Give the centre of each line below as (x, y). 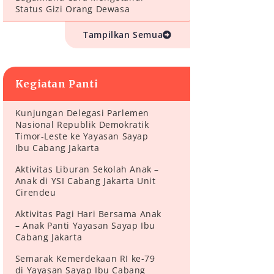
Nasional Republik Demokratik (82, 125)
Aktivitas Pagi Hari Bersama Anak (88, 214)
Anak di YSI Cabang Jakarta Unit (85, 181)
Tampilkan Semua (123, 35)
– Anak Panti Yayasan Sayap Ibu (85, 226)
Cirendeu (35, 193)
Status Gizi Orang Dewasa (72, 9)
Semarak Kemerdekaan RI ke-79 (85, 259)
